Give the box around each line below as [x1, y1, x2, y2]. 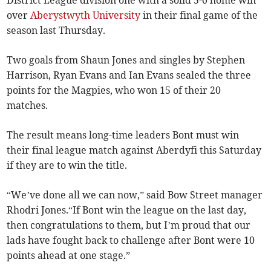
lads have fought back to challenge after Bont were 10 [7, 234, 255, 247]
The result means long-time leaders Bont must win [7, 129, 240, 142]
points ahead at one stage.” [7, 249, 131, 262]
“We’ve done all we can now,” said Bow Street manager [7, 189, 263, 201]
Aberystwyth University [30, 9, 141, 22]
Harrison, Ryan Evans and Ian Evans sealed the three [7, 69, 252, 82]
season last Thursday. [7, 24, 106, 37]
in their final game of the [140, 9, 258, 22]
